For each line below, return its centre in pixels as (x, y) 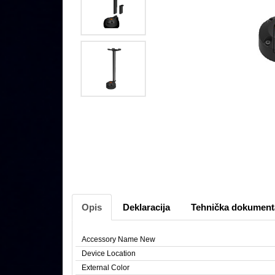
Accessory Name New (118, 240)
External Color (106, 268)
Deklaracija (146, 207)
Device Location (109, 254)
